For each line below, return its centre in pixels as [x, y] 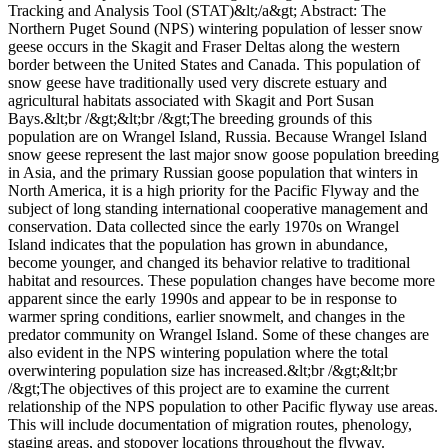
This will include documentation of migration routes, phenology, [210, 424]
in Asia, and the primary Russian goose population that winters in [213, 172]
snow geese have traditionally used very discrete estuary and [197, 82]
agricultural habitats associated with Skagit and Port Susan [191, 100]
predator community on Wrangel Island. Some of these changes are [218, 334]
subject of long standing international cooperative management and [218, 208]
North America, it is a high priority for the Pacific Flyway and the [213, 190]
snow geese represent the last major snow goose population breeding [223, 154]
